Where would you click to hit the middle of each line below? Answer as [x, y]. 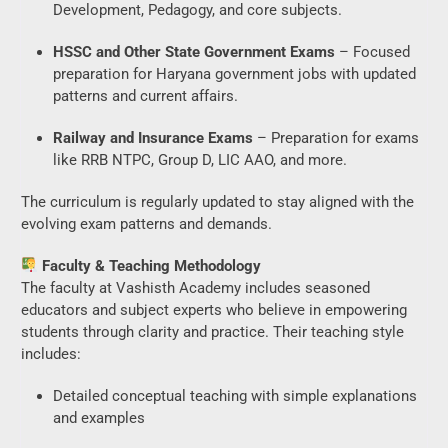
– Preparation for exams [336, 137]
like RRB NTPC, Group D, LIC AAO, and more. [200, 159]
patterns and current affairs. [145, 95]
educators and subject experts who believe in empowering [214, 309]
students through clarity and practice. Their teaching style [212, 331]
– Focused [372, 51]
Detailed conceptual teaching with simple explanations [235, 395]
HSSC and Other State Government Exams [194, 51]
